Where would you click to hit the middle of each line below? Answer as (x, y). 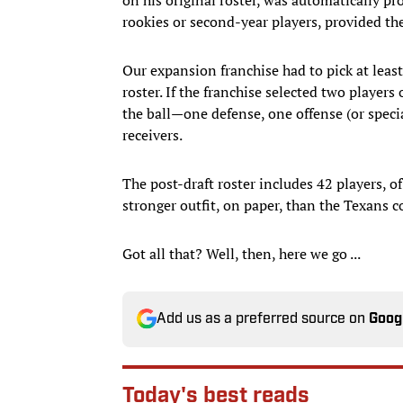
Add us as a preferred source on (263, 319)
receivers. (154, 134)
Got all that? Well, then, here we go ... (242, 253)
